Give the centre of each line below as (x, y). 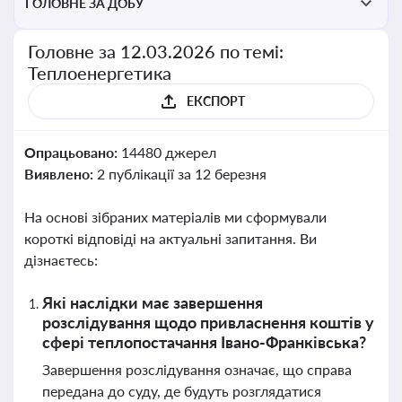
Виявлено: (61, 174)
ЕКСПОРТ (215, 101)
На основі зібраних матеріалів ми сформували (175, 217)
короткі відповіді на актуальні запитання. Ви (170, 238)
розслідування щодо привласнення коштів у (208, 322)
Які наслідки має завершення (153, 302)
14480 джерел (168, 152)
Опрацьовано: (73, 152)
